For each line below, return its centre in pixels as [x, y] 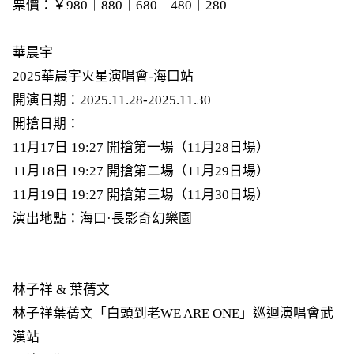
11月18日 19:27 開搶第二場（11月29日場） [141, 171]
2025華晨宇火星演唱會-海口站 [103, 76]
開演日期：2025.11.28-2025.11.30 [111, 100]
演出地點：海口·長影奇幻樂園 [102, 218]
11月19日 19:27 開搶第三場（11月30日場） [141, 194]
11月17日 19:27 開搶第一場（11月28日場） [141, 147]
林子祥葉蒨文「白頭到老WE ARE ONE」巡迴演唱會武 [173, 313]
